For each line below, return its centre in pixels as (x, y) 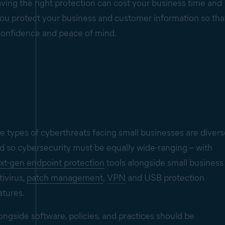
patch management (65, 178)
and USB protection (165, 178)
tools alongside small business (164, 163)
